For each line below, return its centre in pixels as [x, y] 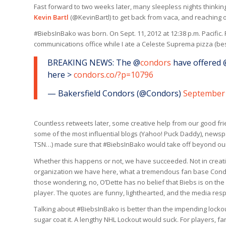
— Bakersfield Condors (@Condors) [115, 94]
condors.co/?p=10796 [114, 74]
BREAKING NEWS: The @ [94, 62]
